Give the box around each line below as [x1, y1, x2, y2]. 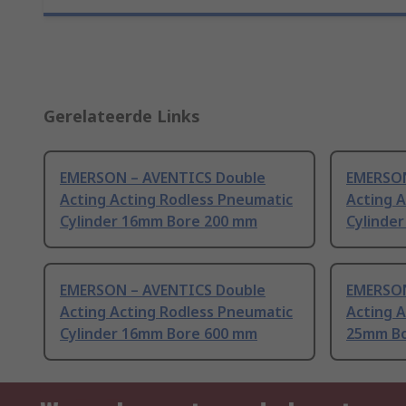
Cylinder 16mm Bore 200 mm [60, 211, 257, 232]
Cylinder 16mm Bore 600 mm [60, 324, 257, 344]
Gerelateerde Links [43, 105, 200, 128]
